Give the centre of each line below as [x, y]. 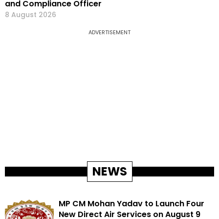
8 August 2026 [31, 15]
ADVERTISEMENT [109, 33]
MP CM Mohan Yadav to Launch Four [131, 204]
